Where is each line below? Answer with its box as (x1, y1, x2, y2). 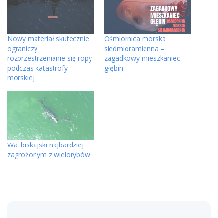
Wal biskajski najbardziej (7, 140, 84, 149)
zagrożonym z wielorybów (7, 149, 90, 159)
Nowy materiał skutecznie (7, 34, 89, 43)
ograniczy (7, 43, 37, 53)
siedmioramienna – (104, 43, 164, 53)
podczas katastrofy (7, 63, 68, 73)
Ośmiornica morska (104, 34, 166, 43)
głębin (104, 63, 123, 73)
